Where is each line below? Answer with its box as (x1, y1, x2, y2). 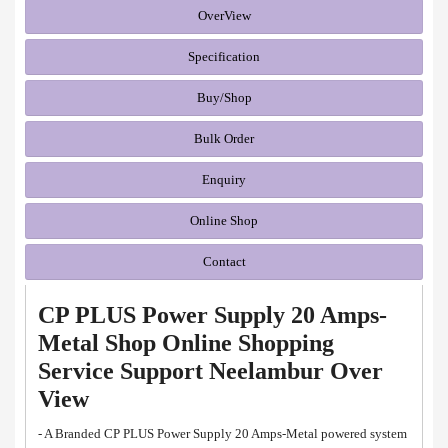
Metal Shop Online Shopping (38, 329, 334, 356)
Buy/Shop (196, 89, 252, 105)
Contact (202, 253, 246, 269)
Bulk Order (194, 130, 254, 146)
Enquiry (202, 171, 246, 187)
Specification (188, 48, 260, 64)
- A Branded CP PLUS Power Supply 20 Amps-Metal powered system (38, 425, 407, 441)
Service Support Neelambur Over (38, 357, 383, 384)
